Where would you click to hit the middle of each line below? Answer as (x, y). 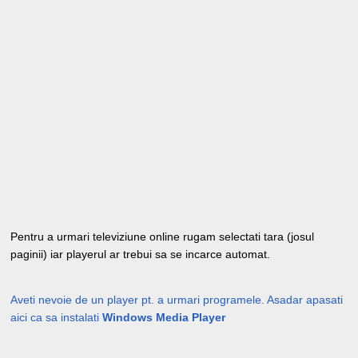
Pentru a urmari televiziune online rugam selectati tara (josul (162, 237)
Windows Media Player (164, 317)
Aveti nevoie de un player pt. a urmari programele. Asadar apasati (177, 300)
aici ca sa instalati (56, 317)
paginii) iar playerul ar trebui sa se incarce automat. (140, 254)
